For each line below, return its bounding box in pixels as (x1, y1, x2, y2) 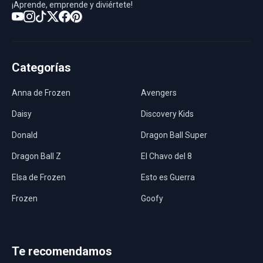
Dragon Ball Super (141, 130, 207, 140)
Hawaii (141, 215, 166, 224)
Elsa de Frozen (12, 173, 66, 182)
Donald (12, 130, 38, 140)
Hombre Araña (12, 236, 66, 245)
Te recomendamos (12, 244, 112, 258)
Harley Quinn (12, 215, 59, 224)
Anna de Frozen (12, 88, 70, 97)
